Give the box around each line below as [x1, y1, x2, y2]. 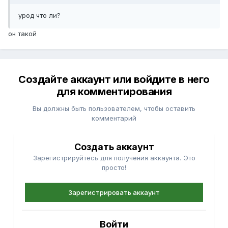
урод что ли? [18, 11, 61, 20]
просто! [102, 163, 126, 172]
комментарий [92, 114, 136, 123]
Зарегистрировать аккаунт [68, 188, 160, 197]
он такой [8, 30, 37, 38]
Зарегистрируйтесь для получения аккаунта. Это [33, 154, 195, 162]
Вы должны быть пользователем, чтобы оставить [33, 104, 195, 113]
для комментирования [56, 85, 172, 98]
